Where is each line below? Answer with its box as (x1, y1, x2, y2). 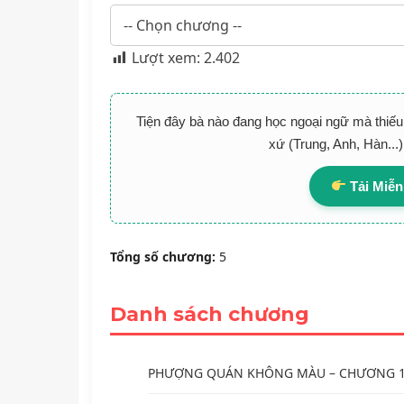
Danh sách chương (110, 301, 309, 326)
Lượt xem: (132, 47, 200, 68)
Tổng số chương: (110, 247, 216, 265)
